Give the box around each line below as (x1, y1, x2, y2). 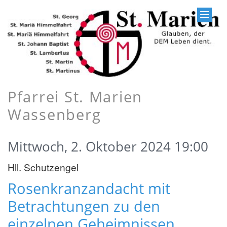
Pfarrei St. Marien (8, 87, 143, 107)
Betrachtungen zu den (8, 196, 160, 216)
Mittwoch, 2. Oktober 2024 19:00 (8, 137, 208, 156)
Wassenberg (8, 104, 101, 125)
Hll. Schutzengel (8, 160, 79, 174)
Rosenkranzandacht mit (8, 178, 170, 199)
